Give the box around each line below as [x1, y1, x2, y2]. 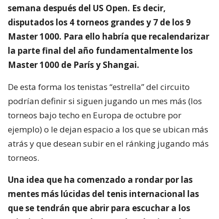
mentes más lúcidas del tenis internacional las [8, 188, 199, 199]
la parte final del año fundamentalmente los [8, 44, 193, 56]
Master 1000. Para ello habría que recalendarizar [8, 30, 209, 42]
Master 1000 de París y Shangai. [8, 59, 139, 70]
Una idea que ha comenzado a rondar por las [8, 174, 193, 185]
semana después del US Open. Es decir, [8, 2, 166, 14]
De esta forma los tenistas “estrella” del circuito [8, 81, 190, 92]
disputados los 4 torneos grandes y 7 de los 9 [8, 16, 191, 28]
